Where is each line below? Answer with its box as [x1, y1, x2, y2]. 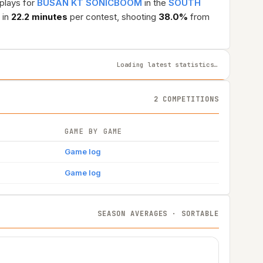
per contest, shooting [68, 11, 159, 22]
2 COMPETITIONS [153, 94, 219, 104]
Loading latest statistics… [116, 60, 218, 69]
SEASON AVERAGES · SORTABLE [97, 208, 219, 218]
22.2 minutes [11, 11, 68, 22]
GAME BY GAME [65, 127, 123, 136]
